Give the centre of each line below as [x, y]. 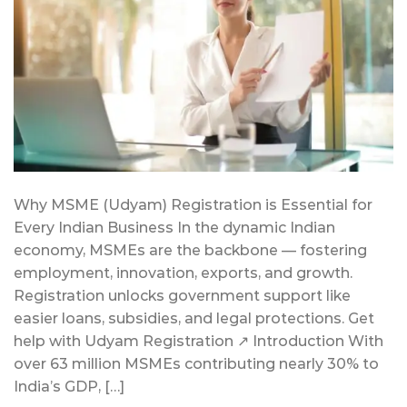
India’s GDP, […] [69, 387]
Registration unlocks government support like [182, 296]
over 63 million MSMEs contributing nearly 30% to [196, 364]
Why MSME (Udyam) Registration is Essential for [193, 205]
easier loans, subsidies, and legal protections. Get [194, 319]
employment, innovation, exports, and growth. [183, 273]
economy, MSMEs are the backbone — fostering [190, 251]
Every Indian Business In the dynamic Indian [174, 228]
